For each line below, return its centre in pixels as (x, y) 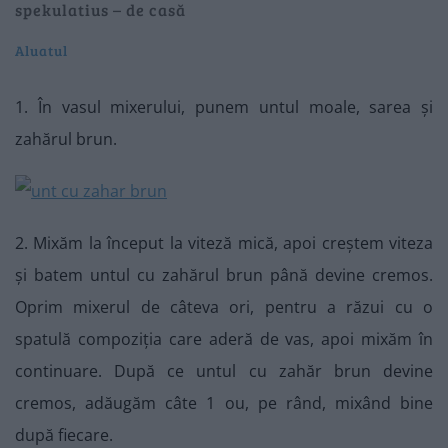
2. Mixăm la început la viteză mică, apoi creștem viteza (224, 243)
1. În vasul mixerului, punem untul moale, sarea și (224, 107)
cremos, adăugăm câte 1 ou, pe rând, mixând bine (224, 403)
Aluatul (41, 50)
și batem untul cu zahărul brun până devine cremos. (224, 275)
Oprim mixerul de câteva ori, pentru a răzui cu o (224, 307)
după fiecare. (64, 435)
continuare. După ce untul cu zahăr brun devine (224, 371)
